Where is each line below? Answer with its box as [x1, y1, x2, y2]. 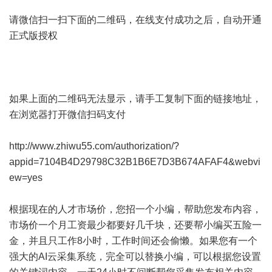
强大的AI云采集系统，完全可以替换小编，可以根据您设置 [9, 251, 261, 262]
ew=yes [9, 172, 42, 183]
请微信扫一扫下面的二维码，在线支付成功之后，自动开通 [9, 15, 262, 25]
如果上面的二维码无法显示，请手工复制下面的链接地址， [9, 93, 262, 104]
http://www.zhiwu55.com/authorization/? [9, 141, 179, 151]
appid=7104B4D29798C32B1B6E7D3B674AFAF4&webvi [9, 157, 260, 167]
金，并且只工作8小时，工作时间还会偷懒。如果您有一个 [9, 236, 257, 246]
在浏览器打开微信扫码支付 [9, 109, 126, 120]
